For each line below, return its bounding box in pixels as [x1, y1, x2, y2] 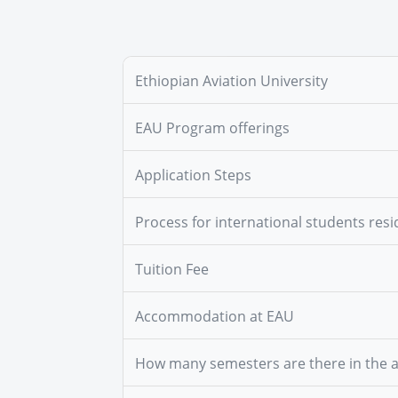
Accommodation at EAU [135, 306, 294, 327]
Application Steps [135, 165, 251, 186]
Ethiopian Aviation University [135, 71, 328, 92]
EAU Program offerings [135, 118, 290, 139]
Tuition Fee [135, 259, 209, 280]
